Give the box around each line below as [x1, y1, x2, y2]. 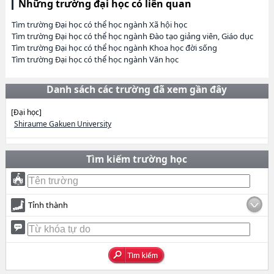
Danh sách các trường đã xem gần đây [46, 83, 228, 96]
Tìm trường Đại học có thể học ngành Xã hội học [11, 19, 187, 30]
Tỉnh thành [28, 199, 68, 210]
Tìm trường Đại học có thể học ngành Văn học [11, 54, 179, 65]
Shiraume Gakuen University [13, 119, 111, 129]
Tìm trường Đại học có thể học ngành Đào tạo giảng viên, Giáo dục [11, 31, 253, 42]
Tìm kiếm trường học [86, 152, 188, 166]
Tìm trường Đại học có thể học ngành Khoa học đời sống [11, 42, 217, 53]
